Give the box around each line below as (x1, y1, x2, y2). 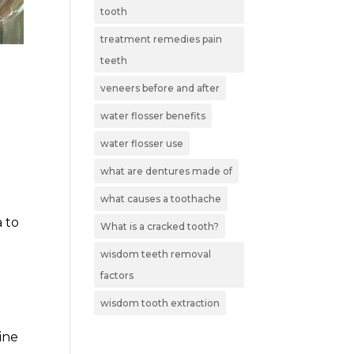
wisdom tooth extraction (100, 296, 220, 309)
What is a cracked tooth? (100, 220, 220, 232)
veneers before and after (100, 81, 220, 94)
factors (100, 269, 134, 281)
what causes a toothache (100, 192, 222, 205)
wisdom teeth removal (100, 247, 212, 260)
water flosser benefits (100, 109, 206, 122)
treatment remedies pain (100, 32, 223, 45)
